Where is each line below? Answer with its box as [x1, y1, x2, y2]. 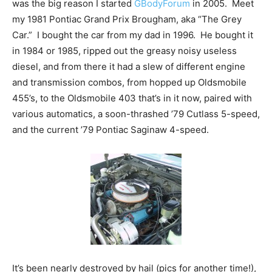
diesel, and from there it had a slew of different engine [12, 61, 245, 73]
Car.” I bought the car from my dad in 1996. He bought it [12, 29, 253, 41]
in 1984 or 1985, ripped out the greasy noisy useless [12, 45, 237, 57]
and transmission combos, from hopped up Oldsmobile [12, 76, 246, 89]
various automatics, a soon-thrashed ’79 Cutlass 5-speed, [12, 108, 260, 120]
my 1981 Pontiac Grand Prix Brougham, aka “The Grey [12, 13, 242, 25]
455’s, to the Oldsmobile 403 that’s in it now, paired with [12, 92, 252, 104]
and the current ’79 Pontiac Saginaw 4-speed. [12, 124, 209, 136]
